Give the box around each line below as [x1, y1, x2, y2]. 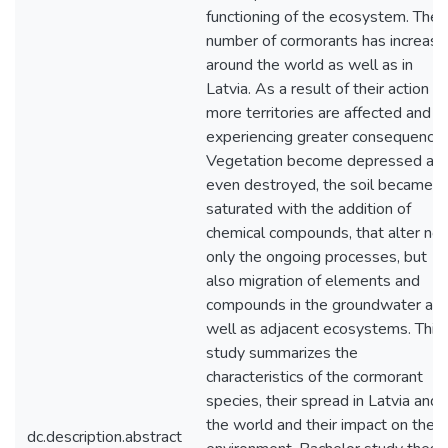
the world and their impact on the [206, 414, 435, 436]
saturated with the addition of [206, 198, 411, 220]
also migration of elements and [206, 270, 420, 292]
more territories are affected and [206, 102, 431, 124]
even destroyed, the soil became [206, 174, 433, 196]
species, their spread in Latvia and [206, 390, 439, 412]
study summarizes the [206, 342, 358, 364]
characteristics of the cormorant [206, 366, 423, 388]
